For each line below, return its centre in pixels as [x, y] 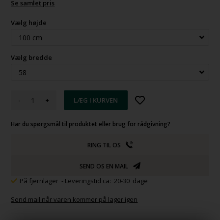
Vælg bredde [32, 58]
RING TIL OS [104, 145]
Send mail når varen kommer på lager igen [74, 200]
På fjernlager [40, 181]
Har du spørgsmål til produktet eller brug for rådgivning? [93, 124]
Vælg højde [29, 23]
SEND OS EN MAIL [104, 166]
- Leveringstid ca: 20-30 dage [105, 181]
